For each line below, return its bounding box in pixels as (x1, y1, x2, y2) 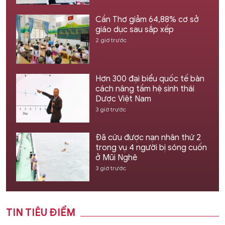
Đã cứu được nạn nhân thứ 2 (95, 132, 201, 143)
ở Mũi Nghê (95, 152, 137, 163)
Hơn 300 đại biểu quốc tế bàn (95, 73, 204, 84)
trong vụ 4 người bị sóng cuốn (95, 142, 207, 153)
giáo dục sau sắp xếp (95, 25, 174, 35)
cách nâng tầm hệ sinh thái (95, 83, 194, 94)
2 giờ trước (95, 36, 127, 44)
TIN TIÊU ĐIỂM (6, 206, 75, 219)
